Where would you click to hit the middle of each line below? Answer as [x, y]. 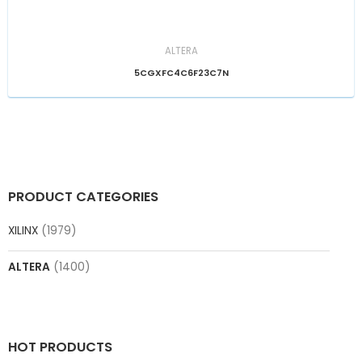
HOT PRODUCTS [60, 347]
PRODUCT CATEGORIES [83, 197]
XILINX [23, 231]
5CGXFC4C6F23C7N [181, 73]
